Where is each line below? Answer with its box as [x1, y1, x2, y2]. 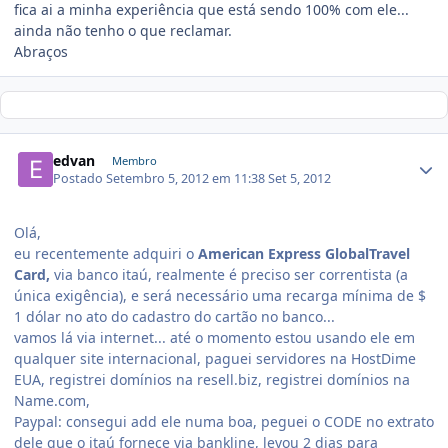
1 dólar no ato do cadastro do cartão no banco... [14, 307, 335, 327]
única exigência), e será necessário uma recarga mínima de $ [14, 286, 426, 306]
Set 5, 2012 [268, 170, 332, 188]
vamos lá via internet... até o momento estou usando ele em [14, 328, 415, 348]
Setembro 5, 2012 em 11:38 [106, 170, 269, 188]
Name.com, [14, 391, 90, 411]
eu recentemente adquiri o [14, 244, 198, 264]
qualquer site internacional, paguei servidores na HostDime [14, 349, 416, 369]
